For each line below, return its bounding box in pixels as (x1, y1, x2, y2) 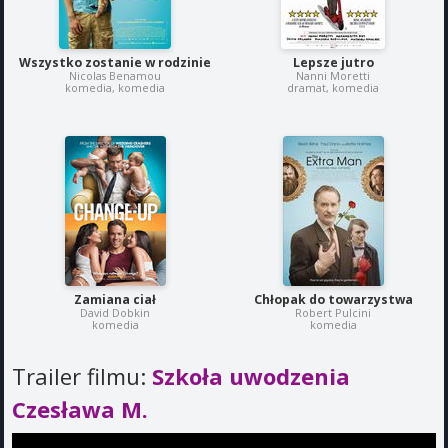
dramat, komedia (287, 80, 379, 96)
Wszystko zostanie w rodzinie (19, 54, 211, 72)
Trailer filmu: (12, 361, 152, 392)
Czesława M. (12, 394, 148, 425)
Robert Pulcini (295, 305, 371, 321)
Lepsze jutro (292, 54, 374, 72)
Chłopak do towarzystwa (253, 291, 413, 309)
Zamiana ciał (74, 291, 156, 309)
